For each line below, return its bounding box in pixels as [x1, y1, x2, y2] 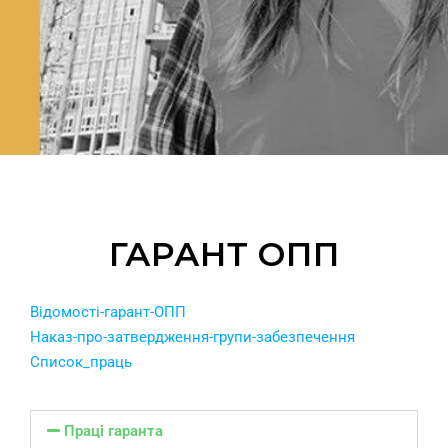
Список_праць [30, 353, 132, 372]
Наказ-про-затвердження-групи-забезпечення [30, 328, 355, 347]
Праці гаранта [64, 422, 163, 441]
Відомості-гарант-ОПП [30, 303, 186, 322]
